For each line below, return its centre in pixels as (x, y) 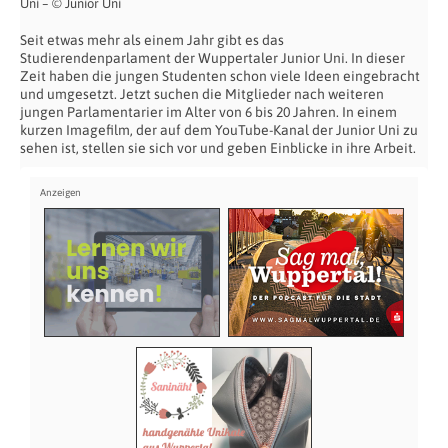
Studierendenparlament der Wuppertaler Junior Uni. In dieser (212, 58)
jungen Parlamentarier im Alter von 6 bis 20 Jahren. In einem (208, 112)
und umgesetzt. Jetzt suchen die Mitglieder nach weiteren (202, 94)
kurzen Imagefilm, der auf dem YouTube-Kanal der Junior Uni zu (219, 130)
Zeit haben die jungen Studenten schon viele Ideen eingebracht (220, 76)
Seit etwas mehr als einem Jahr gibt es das (152, 40)
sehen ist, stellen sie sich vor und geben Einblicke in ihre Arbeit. (218, 148)
